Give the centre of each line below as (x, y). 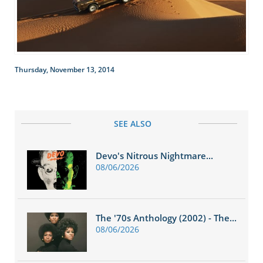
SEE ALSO (132, 123)
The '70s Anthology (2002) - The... (166, 218)
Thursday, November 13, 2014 (65, 70)
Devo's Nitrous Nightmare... (154, 156)
